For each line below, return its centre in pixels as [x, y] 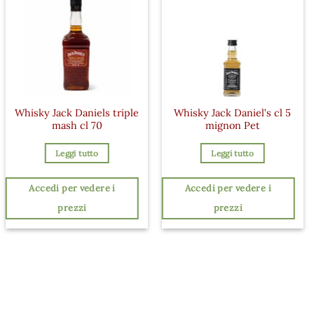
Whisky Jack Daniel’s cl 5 [233, 113]
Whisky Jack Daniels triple [77, 113]
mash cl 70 [77, 126]
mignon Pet [232, 126]
